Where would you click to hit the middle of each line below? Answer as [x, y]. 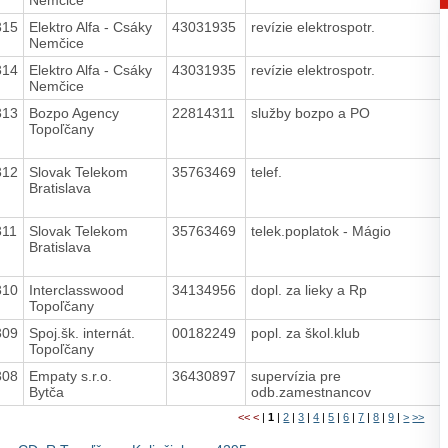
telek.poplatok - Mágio [322, 230]
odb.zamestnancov [312, 391]
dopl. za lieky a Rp [310, 289]
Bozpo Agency [73, 112]
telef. [270, 171]
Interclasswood [76, 289]
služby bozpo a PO [312, 112]
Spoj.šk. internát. [81, 332]
